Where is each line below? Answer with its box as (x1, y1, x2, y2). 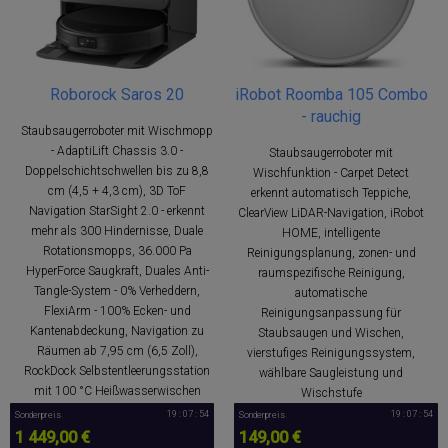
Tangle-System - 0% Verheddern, (34, 283, 200, 298)
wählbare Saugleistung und (259, 365, 403, 380)
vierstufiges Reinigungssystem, (247, 345, 415, 360)
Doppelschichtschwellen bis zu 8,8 (25, 163, 209, 178)
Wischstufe (300, 385, 362, 400)
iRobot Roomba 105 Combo (234, 84, 428, 104)
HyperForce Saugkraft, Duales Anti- (25, 263, 209, 278)
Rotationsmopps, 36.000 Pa (42, 243, 192, 258)
